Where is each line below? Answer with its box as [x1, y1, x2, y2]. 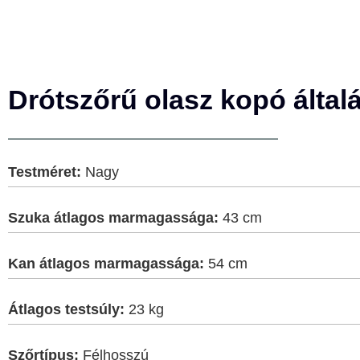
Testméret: [8, 163, 81, 180]
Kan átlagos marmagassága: [8, 255, 204, 272]
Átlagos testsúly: [8, 301, 125, 317]
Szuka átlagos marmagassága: [8, 209, 219, 226]
